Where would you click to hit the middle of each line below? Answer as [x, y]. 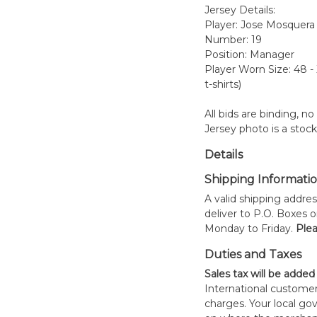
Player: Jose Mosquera [259, 25]
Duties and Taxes [253, 254]
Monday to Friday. [250, 229]
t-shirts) [223, 84]
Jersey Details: [240, 10]
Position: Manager [249, 54]
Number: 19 [233, 40]
